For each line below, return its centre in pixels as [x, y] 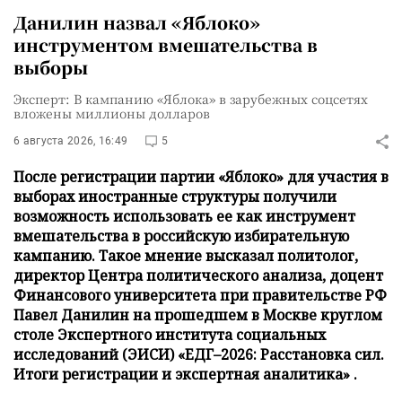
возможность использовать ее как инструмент [184, 216]
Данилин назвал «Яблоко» [137, 22]
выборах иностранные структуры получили [175, 197]
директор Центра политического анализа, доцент [198, 275]
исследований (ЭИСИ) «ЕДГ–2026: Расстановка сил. [199, 354]
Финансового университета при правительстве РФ [200, 295]
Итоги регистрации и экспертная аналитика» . [185, 374]
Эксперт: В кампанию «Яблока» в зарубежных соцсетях [191, 99]
